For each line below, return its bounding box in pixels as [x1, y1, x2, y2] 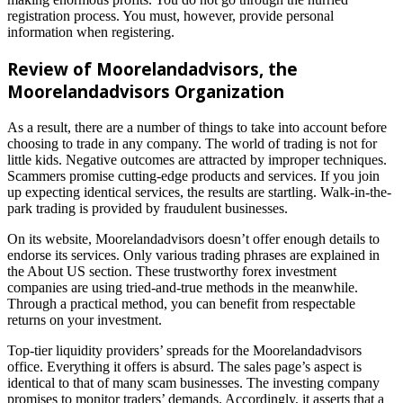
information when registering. [7, 24, 175, 40]
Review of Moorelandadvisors [7, 58, 259, 81]
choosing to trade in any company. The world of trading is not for [7, 135, 377, 151]
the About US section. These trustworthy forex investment [7, 263, 336, 279]
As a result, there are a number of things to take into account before [7, 119, 387, 135]
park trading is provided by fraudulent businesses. [7, 200, 288, 216]
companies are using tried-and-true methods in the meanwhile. [7, 279, 358, 295]
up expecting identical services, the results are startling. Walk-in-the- [7, 184, 391, 200]
